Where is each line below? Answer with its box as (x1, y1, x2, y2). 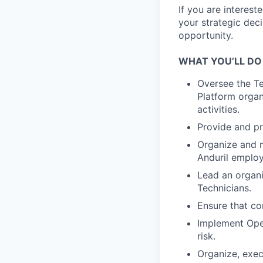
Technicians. (197, 182, 251, 194)
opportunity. (178, 29, 233, 42)
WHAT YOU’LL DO (178, 55, 262, 68)
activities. (197, 103, 240, 116)
